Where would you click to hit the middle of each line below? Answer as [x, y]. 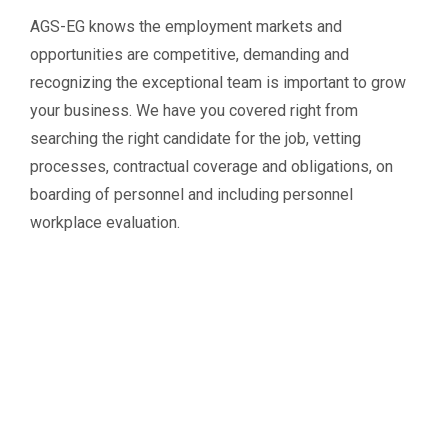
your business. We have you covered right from [194, 110]
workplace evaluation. [105, 222]
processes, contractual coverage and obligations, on [211, 166]
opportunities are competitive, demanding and [189, 54]
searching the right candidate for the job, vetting [195, 138]
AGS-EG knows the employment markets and [186, 26]
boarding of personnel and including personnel [191, 194]
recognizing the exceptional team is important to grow [218, 82]
